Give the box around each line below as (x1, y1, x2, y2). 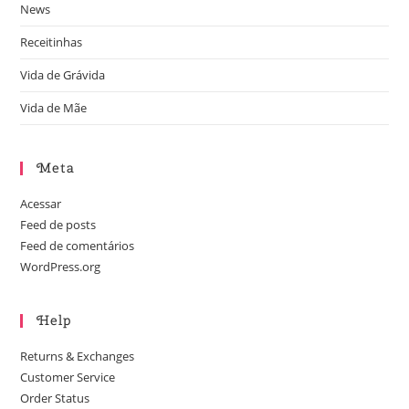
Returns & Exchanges (20, 348, 135, 365)
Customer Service (20, 369, 116, 386)
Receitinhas (20, 34, 83, 51)
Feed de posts (20, 216, 97, 234)
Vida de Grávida (20, 67, 106, 84)
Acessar (20, 195, 62, 213)
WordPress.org (20, 258, 101, 276)
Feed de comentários (20, 237, 135, 255)
